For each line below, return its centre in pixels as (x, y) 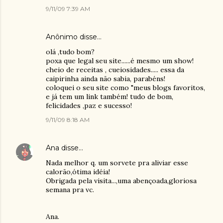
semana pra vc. (70, 190)
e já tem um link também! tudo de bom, (110, 97)
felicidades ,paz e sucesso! (89, 106)
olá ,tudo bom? (70, 52)
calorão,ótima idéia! (78, 172)
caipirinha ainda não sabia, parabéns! (106, 79)
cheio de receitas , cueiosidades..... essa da (115, 70)
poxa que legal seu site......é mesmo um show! (120, 61)
